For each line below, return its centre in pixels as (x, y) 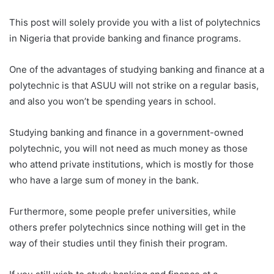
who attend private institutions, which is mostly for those (131, 164)
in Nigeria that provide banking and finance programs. (125, 38)
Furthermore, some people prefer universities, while (123, 211)
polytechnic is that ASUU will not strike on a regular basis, (134, 85)
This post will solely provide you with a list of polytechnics (135, 22)
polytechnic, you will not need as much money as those (128, 148)
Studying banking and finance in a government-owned (126, 132)
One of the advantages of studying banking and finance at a (137, 69)
